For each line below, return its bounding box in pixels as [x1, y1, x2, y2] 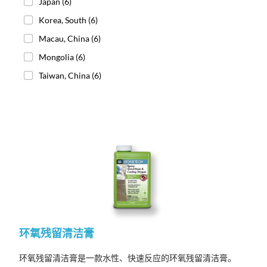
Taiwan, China [39, 70, 92, 80]
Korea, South [39, 14, 88, 25]
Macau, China [39, 33, 91, 44]
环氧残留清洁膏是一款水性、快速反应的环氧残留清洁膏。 [19, 252, 237, 263]
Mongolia [39, 51, 76, 62]
